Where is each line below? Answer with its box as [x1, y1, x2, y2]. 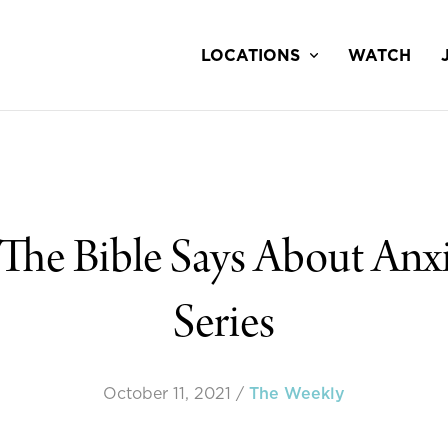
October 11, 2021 [103, 386, 231, 402]
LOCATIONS [201, 47, 300, 64]
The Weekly [249, 386, 345, 402]
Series [173, 302, 275, 352]
